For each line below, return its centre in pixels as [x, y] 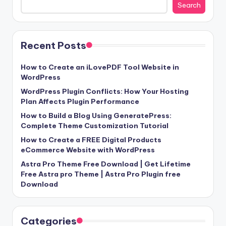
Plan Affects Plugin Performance [80, 101]
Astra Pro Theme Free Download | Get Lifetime [106, 164]
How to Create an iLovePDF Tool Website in [100, 67]
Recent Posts [53, 45]
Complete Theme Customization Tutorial [95, 125]
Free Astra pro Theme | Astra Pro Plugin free [101, 174]
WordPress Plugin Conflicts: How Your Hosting [105, 91]
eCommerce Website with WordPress [88, 150]
